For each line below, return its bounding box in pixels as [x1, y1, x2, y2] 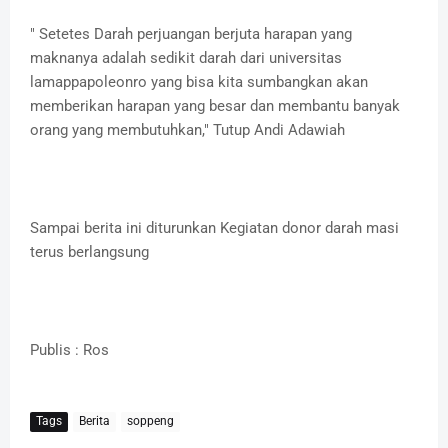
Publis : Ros [30, 340, 109, 359]
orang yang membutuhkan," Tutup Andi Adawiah [30, 120, 349, 139]
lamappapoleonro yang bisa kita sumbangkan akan [30, 72, 368, 91]
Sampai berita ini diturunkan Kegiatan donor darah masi [30, 218, 399, 237]
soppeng [127, 414, 174, 429]
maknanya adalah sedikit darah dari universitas [30, 48, 342, 67]
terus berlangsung [30, 242, 149, 261]
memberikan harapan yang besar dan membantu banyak [30, 96, 400, 115]
